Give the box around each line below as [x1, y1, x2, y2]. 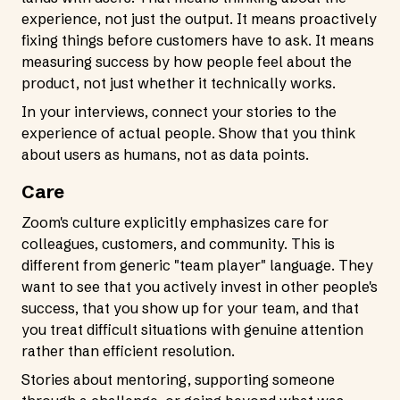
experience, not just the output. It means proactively [21, 10, 377, 28]
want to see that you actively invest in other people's [21, 278, 378, 296]
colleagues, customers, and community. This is [21, 235, 335, 253]
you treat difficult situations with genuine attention [21, 321, 363, 338]
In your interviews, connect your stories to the [21, 103, 337, 121]
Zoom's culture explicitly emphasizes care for [21, 213, 329, 231]
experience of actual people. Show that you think [21, 124, 355, 142]
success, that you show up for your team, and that [21, 299, 359, 317]
